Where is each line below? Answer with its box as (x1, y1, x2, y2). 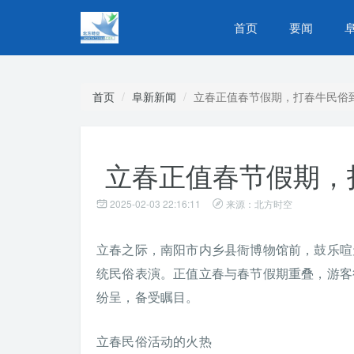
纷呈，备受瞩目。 (96, 288, 199, 306)
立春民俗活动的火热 (96, 332, 212, 350)
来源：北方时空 (226, 197, 292, 210)
